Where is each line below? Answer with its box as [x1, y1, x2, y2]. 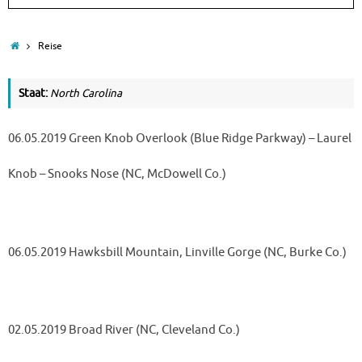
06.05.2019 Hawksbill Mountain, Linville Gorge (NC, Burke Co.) [8, 244, 347, 260]
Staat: [19, 86, 50, 100]
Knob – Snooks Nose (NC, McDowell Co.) [8, 166, 226, 182]
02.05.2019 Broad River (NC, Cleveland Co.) [8, 322, 240, 338]
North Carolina [50, 86, 122, 100]
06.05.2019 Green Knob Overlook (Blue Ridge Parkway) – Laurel [8, 131, 351, 146]
